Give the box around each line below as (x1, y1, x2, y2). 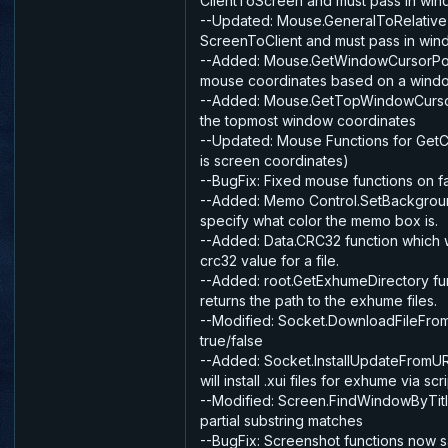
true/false (200, 331, 263, 349)
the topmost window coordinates (200, 111, 416, 129)
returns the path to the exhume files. (200, 291, 437, 309)
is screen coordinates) (200, 151, 349, 169)
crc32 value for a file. (200, 251, 339, 269)
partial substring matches (200, 411, 363, 429)
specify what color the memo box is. (200, 211, 438, 229)
